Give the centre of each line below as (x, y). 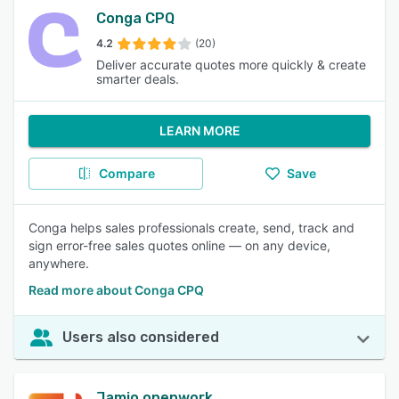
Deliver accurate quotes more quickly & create (231, 65)
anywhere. (59, 263)
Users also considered (141, 337)
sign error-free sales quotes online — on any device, (179, 245)
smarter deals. (138, 79)
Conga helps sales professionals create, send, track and (191, 228)
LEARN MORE (199, 130)
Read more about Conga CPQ (116, 290)
